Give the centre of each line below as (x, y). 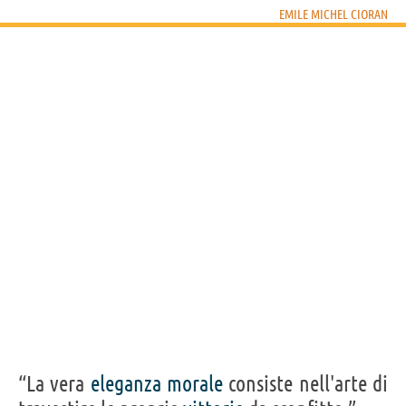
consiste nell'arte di (306, 383)
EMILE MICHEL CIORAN (333, 14)
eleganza (126, 383)
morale (195, 383)
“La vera (54, 383)
